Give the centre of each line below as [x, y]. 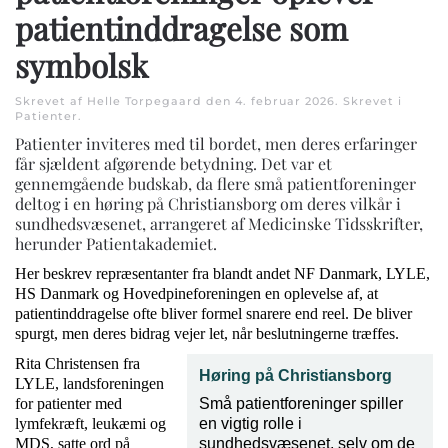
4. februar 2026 [285, 101]
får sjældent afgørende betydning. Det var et [173, 164]
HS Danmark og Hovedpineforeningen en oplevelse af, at [196, 294]
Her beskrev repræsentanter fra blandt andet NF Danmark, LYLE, [222, 274]
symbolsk [81, 65]
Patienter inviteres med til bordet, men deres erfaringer [216, 144]
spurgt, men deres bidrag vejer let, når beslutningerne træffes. [207, 334]
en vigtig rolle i [250, 424]
